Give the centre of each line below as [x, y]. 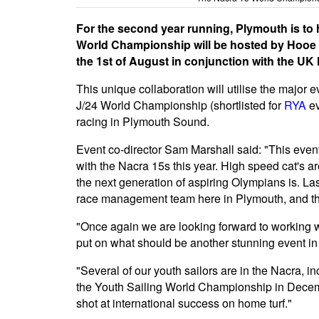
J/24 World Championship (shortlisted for [180, 105]
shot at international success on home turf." [184, 303]
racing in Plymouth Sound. [143, 122]
